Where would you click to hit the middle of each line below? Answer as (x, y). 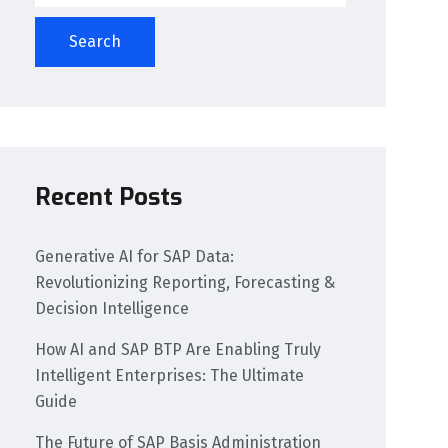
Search (95, 41)
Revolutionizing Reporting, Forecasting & (185, 283)
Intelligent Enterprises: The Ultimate (170, 376)
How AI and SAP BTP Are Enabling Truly (178, 350)
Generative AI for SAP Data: (135, 257)
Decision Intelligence (112, 309)
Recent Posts (109, 197)
